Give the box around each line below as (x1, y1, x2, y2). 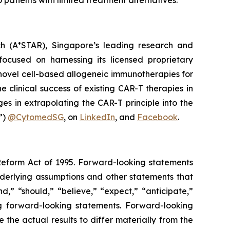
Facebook (137, 112, 178, 122)
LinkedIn (80, 112, 115, 122)
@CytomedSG (8, 112, 64, 122)
